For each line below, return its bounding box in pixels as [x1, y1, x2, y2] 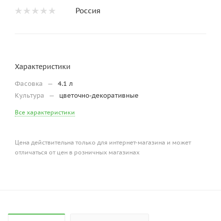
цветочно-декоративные [59, 91, 139, 100]
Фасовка [15, 79, 45, 88]
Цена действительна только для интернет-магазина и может [15, 139, 191, 147]
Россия [75, 6, 101, 16]
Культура [15, 91, 46, 100]
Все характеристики [15, 109, 75, 116]
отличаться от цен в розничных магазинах [15, 148, 140, 156]
